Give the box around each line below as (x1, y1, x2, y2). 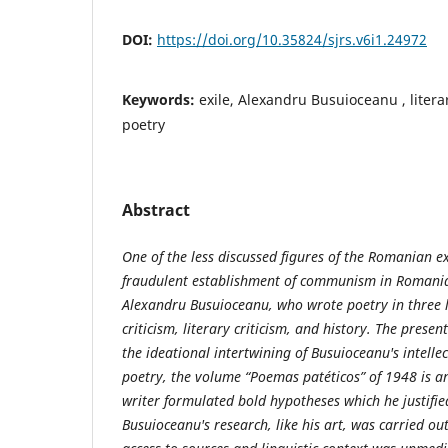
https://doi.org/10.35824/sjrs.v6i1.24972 (157, 30, 427, 50)
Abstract (122, 199, 190, 222)
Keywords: (122, 90, 199, 110)
